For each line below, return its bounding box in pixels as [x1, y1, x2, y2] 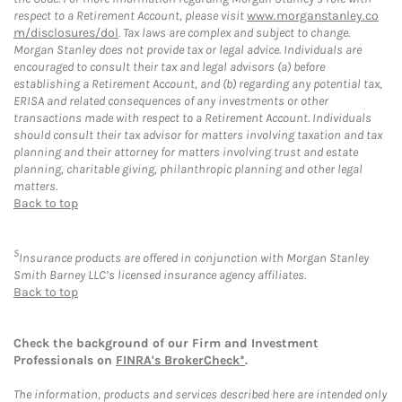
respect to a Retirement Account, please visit [13, 8, 247, 24]
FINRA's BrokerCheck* [116, 352, 245, 368]
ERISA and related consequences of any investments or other [13, 93, 328, 109]
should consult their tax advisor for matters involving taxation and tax [13, 127, 382, 144]
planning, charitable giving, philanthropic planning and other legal [13, 162, 363, 178]
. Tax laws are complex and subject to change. [118, 25, 350, 41]
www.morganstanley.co [247, 8, 379, 24]
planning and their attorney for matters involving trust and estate [13, 144, 358, 161]
